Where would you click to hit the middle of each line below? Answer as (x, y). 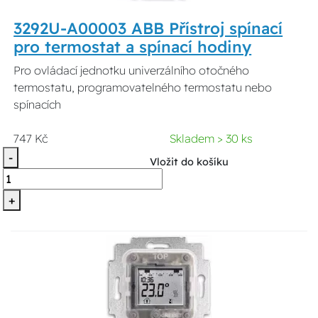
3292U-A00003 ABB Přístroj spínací (148, 29)
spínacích (38, 105)
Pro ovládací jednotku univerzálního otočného (132, 71)
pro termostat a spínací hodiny (133, 47)
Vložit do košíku (189, 162)
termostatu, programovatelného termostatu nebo (143, 88)
